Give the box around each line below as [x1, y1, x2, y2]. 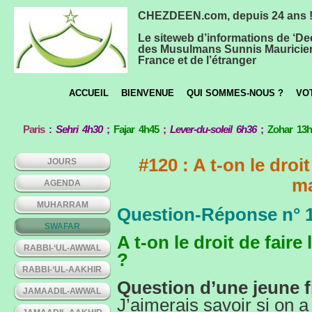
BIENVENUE [121, 88, 174, 98]
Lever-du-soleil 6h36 [170, 123, 257, 135]
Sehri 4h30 [56, 123, 103, 135]
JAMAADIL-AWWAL [23, 286, 102, 296]
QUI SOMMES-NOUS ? [187, 88, 283, 98]
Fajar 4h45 [114, 123, 159, 135]
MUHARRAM [36, 200, 88, 210]
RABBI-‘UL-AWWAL [24, 243, 101, 253]
